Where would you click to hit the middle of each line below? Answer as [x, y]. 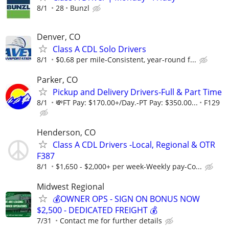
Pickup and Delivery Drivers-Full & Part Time [137, 92]
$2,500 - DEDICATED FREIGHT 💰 [97, 210]
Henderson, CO [66, 133]
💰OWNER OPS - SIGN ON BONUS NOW [126, 199]
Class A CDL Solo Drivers [99, 49]
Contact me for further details [111, 221]
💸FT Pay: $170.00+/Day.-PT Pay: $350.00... [127, 102]
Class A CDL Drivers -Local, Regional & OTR [134, 145]
